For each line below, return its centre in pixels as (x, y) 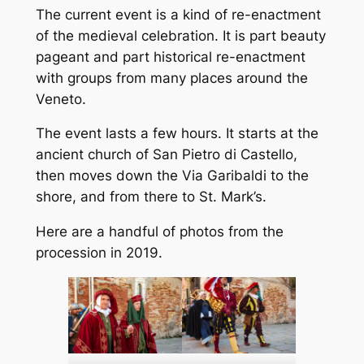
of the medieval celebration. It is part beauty (180, 35)
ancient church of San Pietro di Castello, (166, 155)
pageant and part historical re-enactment (170, 56)
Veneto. (61, 99)
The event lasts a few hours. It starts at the (177, 134)
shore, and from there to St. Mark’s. (151, 197)
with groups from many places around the (171, 78)
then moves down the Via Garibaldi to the (172, 176)
